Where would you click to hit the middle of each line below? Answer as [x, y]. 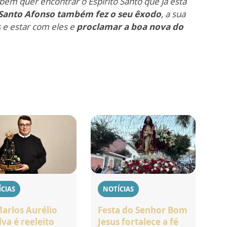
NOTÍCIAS [119, 189]
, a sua [173, 14]
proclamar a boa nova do [130, 26]
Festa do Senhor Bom [143, 210]
